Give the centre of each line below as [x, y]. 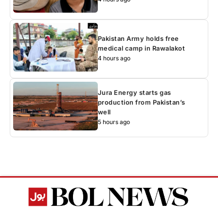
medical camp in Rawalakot [141, 48]
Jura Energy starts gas [134, 93]
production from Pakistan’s [141, 102]
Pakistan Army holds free [138, 39]
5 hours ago [114, 122]
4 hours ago [114, 58]
